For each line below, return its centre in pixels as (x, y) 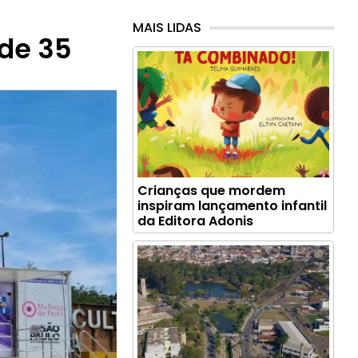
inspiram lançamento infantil (233, 206)
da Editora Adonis (196, 221)
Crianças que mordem (212, 191)
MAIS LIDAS (167, 28)
